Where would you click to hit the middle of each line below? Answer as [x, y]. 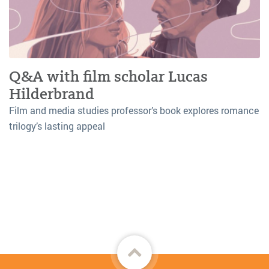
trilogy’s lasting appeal [57, 125]
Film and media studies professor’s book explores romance [134, 110]
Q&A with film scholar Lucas [108, 76]
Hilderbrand [52, 94]
